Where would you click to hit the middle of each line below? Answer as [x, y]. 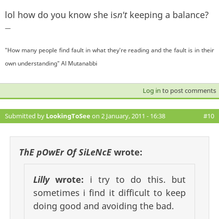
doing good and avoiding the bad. [104, 206]
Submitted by [25, 116]
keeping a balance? [168, 14]
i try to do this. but [138, 179]
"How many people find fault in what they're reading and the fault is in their [109, 50]
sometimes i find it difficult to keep [109, 192]
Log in [152, 90]
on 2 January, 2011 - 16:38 [128, 116]
